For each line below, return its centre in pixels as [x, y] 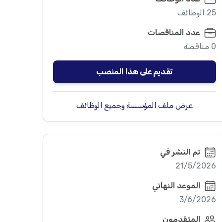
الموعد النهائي [176, 186]
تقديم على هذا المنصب [134, 72]
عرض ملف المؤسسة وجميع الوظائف [134, 105]
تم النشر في [180, 152]
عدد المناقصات [174, 32]
